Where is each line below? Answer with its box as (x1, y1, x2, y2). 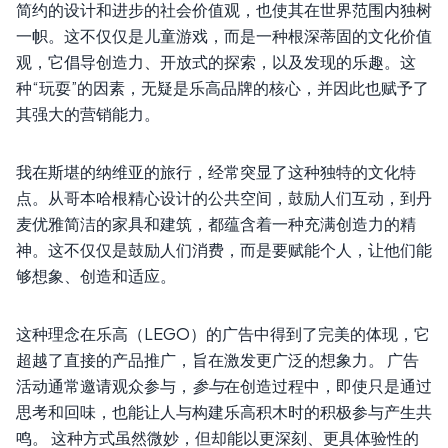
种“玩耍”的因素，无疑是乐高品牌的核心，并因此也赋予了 (16, 76, 429, 98)
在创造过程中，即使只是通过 (224, 374, 432, 396)
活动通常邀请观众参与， (16, 374, 192, 396)
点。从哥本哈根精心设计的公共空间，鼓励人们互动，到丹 (16, 186, 432, 208)
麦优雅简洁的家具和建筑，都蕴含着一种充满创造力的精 (16, 212, 416, 234)
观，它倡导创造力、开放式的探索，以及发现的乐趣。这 (16, 50, 416, 72)
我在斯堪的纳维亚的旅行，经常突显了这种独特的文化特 (16, 160, 416, 182)
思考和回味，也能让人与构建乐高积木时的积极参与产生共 (16, 400, 432, 422)
